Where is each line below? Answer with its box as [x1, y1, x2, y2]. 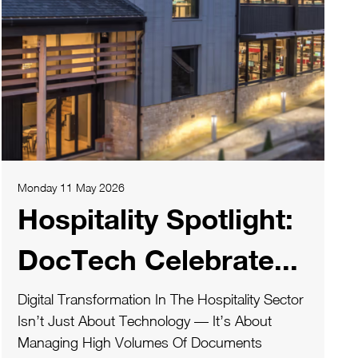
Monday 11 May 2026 [18, 180, 125, 194]
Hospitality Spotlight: [18, 201, 293, 236]
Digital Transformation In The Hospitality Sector [18, 290, 304, 308]
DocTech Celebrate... [18, 242, 298, 276]
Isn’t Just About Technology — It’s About [18, 312, 272, 329]
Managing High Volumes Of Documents [18, 333, 262, 351]
